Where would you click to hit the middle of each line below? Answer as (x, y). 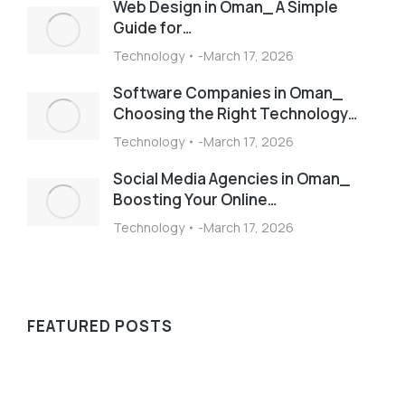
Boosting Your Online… (195, 199)
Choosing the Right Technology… (235, 113)
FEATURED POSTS (100, 326)
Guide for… (152, 28)
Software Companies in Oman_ (228, 93)
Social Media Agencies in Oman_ (231, 179)
